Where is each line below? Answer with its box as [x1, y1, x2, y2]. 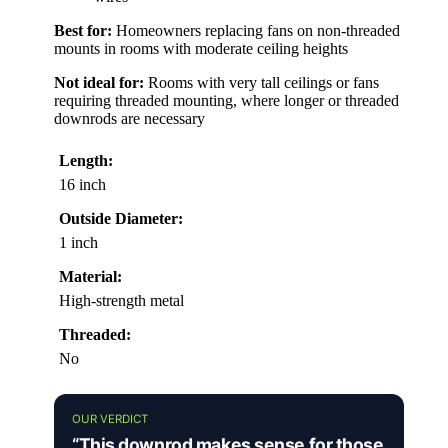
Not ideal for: [54, 74, 144, 92]
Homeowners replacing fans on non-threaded [112, 22, 400, 40]
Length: [59, 152, 113, 170]
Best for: [54, 22, 112, 40]
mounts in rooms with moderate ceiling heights [54, 40, 348, 58]
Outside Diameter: [59, 210, 183, 228]
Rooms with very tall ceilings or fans [144, 74, 379, 92]
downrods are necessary [54, 110, 205, 128]
